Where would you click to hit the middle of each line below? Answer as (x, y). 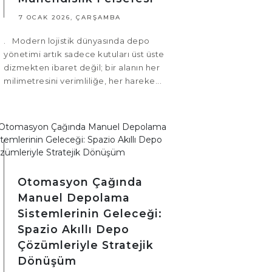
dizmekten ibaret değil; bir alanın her (82, 68)
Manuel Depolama (74, 198)
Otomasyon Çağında (80, 182)
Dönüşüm (47, 261)
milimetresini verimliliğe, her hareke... (83, 81)
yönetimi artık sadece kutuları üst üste (84, 54)
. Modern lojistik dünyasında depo (77, 41)
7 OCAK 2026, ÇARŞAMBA (70, 18)
